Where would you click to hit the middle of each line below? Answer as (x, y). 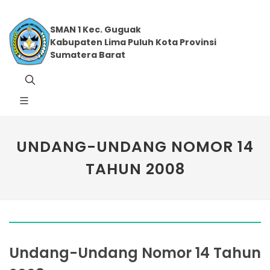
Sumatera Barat (87, 55)
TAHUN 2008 (135, 169)
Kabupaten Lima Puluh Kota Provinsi (133, 42)
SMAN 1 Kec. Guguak (95, 30)
